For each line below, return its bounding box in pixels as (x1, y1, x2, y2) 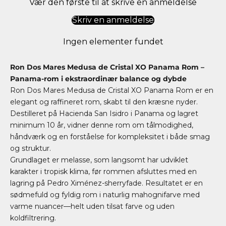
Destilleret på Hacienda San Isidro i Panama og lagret (10, 108, 198, 118)
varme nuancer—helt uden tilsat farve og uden (10, 201, 175, 211)
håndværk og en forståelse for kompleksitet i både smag (10, 132, 210, 141)
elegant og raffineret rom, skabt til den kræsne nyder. (10, 97, 198, 106)
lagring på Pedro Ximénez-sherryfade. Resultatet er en (10, 178, 203, 188)
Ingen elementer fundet (63, 36, 163, 46)
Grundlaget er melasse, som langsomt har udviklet (10, 155, 188, 164)
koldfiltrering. (10, 213, 56, 222)
